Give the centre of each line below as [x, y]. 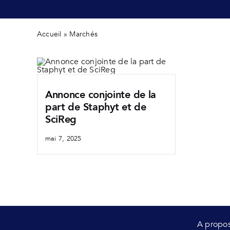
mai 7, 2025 [63, 139]
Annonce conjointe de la [101, 95]
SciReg [61, 119]
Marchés [84, 34]
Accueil [49, 34]
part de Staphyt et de [95, 107]
